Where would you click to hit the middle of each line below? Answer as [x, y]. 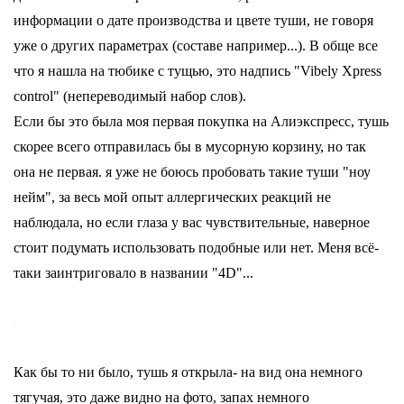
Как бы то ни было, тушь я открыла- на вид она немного [188, 372]
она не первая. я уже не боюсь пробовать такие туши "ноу [192, 172]
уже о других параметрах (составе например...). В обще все [196, 46]
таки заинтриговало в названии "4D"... [133, 273]
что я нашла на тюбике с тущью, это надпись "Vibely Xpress [197, 71]
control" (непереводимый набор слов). [130, 96]
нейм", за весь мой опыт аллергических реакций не [172, 197]
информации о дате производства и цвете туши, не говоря [193, 20]
